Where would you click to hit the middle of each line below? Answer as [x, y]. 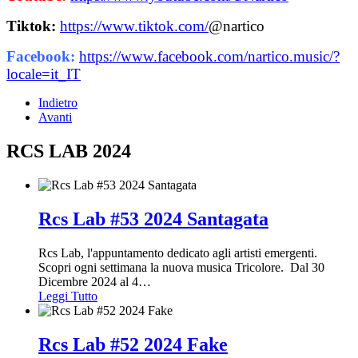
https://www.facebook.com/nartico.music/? [209, 57]
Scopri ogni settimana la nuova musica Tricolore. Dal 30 [181, 267]
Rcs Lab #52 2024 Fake [133, 344]
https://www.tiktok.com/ [134, 26]
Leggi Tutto [68, 296]
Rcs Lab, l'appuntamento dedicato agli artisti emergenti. [178, 253]
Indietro [58, 103]
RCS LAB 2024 [69, 151]
